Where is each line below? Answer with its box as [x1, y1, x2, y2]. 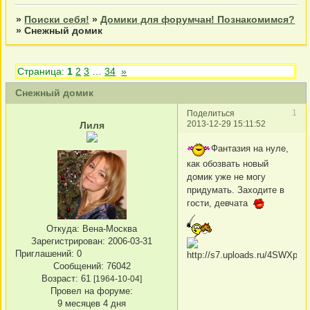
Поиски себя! [24, 14, 90, 26]
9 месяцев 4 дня [57, 298, 126, 309]
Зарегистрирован [31, 235, 102, 246]
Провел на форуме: [51, 285, 133, 296]
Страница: [17, 65, 68, 77]
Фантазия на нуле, [211, 143, 289, 154]
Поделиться [187, 109, 235, 118]
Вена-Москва [80, 223, 137, 234]
